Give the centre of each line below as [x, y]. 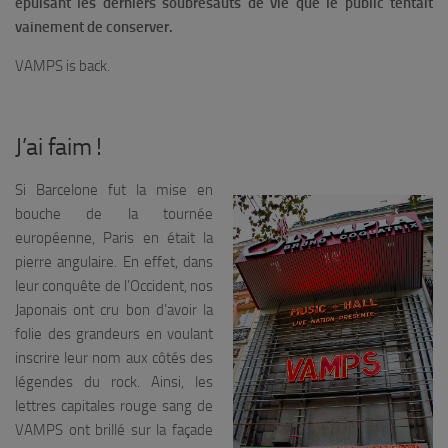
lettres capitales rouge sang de [114, 405]
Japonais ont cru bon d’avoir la [114, 309]
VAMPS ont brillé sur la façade [114, 429]
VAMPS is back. [62, 65]
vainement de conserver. [94, 26]
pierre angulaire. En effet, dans [114, 261]
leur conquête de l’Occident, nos [114, 285]
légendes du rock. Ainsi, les [114, 381]
